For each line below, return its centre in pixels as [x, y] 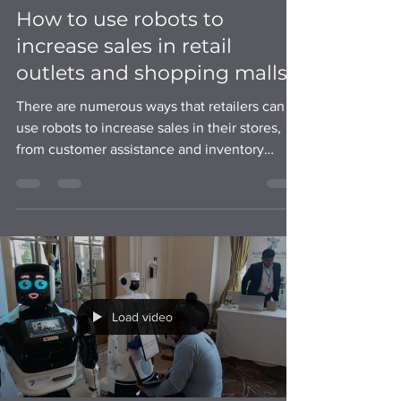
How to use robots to [120, 43]
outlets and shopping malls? [157, 97]
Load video [142, 341]
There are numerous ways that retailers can [150, 130]
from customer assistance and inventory [140, 173]
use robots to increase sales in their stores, [149, 152]
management [57, 195]
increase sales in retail [124, 70]
